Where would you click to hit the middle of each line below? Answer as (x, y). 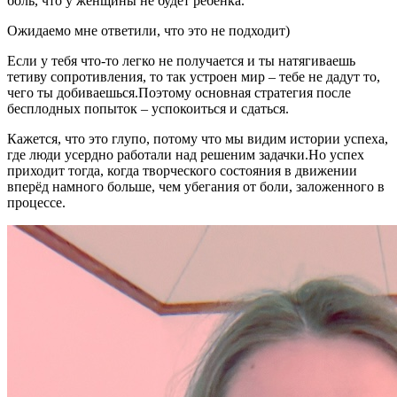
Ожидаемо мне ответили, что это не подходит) (148, 30)
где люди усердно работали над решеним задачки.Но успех (186, 154)
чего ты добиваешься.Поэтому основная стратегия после (179, 92)
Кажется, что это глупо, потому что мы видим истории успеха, (198, 138)
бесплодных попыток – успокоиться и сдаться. (148, 108)
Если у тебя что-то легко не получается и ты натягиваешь (181, 60)
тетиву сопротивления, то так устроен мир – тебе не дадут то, (194, 76)
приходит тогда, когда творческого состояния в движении (182, 170)
